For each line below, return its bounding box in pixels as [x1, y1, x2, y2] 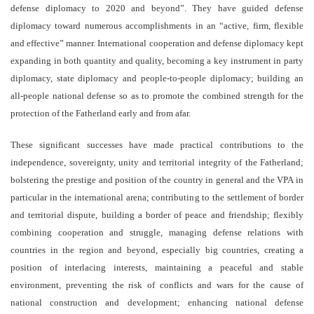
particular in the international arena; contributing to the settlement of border [11, 192, 303, 203]
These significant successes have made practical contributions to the [11, 139, 303, 151]
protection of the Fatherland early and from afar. [11, 108, 191, 119]
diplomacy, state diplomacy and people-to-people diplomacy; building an [11, 73, 303, 84]
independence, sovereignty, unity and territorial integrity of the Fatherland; [11, 157, 303, 168]
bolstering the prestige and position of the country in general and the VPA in [11, 175, 303, 186]
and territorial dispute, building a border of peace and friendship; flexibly [11, 210, 303, 221]
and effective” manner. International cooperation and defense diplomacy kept [11, 38, 303, 49]
